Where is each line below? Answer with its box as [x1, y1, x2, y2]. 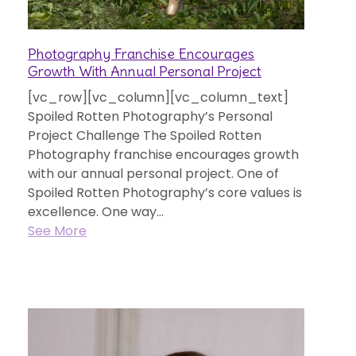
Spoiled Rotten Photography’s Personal [28, 107, 273, 126]
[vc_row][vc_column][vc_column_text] [28, 88, 288, 106]
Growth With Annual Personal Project [28, 62, 261, 80]
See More [28, 222, 87, 240]
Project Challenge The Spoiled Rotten [28, 126, 261, 145]
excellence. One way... [28, 203, 164, 221]
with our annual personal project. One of [28, 164, 279, 183]
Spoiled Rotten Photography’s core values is [28, 184, 302, 202]
